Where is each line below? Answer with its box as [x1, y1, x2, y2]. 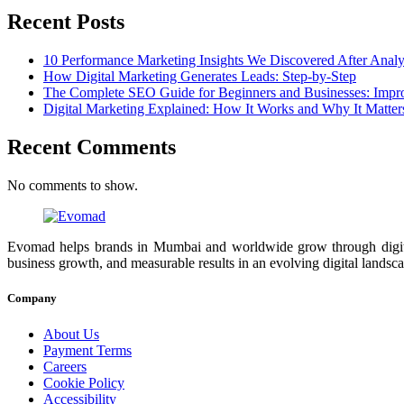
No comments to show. [7, 178, 138, 194]
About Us [43, 326, 99, 342]
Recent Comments [7, 135, 176, 160]
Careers [43, 358, 87, 374]
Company [7, 291, 57, 306]
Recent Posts [7, 10, 124, 34]
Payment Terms [43, 342, 132, 358]
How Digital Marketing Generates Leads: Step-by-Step [43, 69, 356, 85]
